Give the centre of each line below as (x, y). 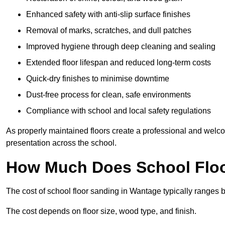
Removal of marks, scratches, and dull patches (109, 31)
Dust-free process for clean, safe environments (108, 95)
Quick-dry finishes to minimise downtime (98, 79)
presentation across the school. (61, 143)
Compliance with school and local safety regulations (119, 111)
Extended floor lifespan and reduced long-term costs (119, 63)
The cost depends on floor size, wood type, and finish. (101, 211)
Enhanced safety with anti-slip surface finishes (108, 15)
